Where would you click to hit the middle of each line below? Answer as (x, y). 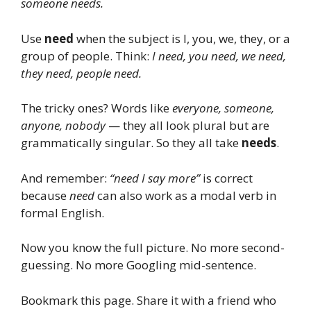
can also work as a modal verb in (185, 195)
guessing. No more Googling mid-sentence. (138, 265)
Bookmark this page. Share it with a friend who (149, 300)
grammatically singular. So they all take (131, 143)
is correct (226, 178)
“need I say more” (155, 178)
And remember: (65, 178)
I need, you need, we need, (219, 56)
